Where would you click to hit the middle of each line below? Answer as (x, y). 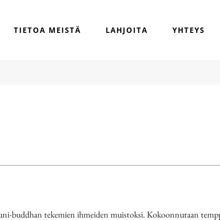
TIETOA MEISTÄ (47, 30)
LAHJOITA (127, 30)
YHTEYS (189, 30)
